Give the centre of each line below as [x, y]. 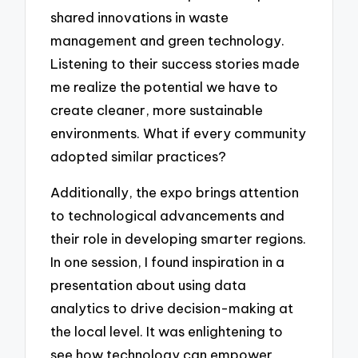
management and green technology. [168, 41]
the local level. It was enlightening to [167, 331]
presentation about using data [149, 284]
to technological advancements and [168, 215]
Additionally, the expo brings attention [175, 192]
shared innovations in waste [140, 18]
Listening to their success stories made [175, 64]
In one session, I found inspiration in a [168, 261]
